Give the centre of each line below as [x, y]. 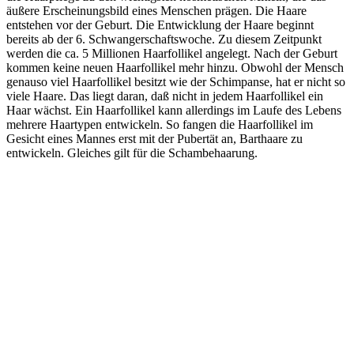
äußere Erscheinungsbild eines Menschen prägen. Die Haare [156, 10]
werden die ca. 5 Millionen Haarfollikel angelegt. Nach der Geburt [172, 53]
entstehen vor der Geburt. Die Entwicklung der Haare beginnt [160, 24]
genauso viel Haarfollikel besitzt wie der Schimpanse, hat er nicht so [176, 81]
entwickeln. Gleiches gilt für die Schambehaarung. [132, 153]
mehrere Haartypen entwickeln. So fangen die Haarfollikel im [160, 124]
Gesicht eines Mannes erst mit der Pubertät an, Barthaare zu [154, 138]
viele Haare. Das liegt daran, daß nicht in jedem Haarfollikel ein [165, 96]
